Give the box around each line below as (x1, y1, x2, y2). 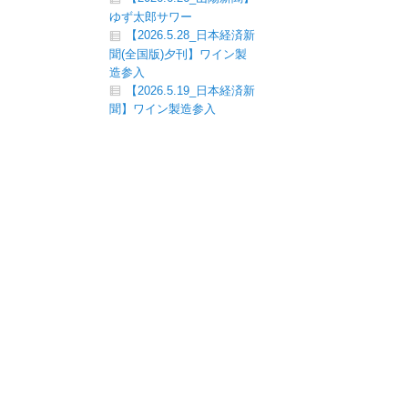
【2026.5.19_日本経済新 (126, 83, 255, 97)
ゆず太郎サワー (109, 10, 192, 24)
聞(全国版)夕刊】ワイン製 (109, 46, 247, 61)
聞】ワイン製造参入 (109, 102, 216, 117)
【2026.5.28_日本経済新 (126, 28, 255, 42)
